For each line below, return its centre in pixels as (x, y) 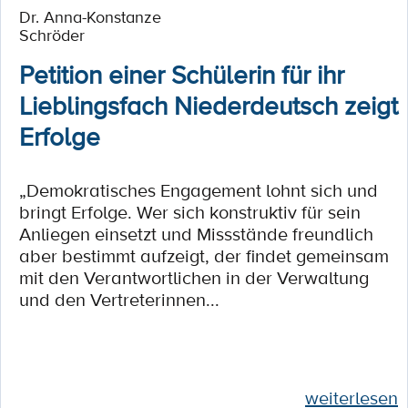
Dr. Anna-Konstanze (90, 16)
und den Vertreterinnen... (119, 300)
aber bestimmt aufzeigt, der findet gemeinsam (204, 256)
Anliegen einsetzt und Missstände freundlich (196, 234)
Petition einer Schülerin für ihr (182, 74)
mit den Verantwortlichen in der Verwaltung (194, 278)
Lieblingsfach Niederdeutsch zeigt (209, 105)
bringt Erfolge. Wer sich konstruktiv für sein (190, 212)
